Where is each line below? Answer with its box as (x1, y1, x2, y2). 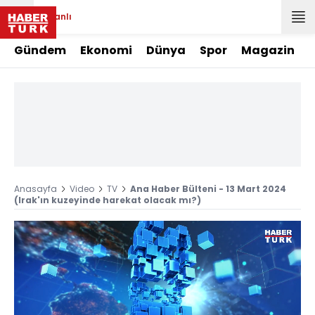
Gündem (14, 42, 66, 58)
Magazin (241, 42, 295, 58)
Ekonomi (80, 42, 132, 58)
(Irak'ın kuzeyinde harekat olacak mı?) (14, 194, 201, 206)
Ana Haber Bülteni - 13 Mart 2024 (130, 183, 286, 195)
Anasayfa (14, 183, 57, 195)
